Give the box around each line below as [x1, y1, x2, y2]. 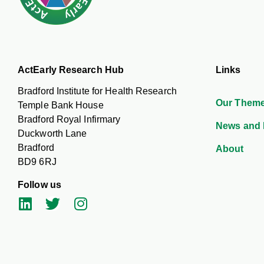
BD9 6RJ [18, 156, 57, 167]
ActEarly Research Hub [18, 64, 124, 75]
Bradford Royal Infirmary [18, 114, 121, 124]
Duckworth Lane [18, 128, 87, 138]
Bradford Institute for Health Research [18, 85, 177, 96]
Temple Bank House [18, 100, 104, 110]
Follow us [18, 179, 61, 190]
